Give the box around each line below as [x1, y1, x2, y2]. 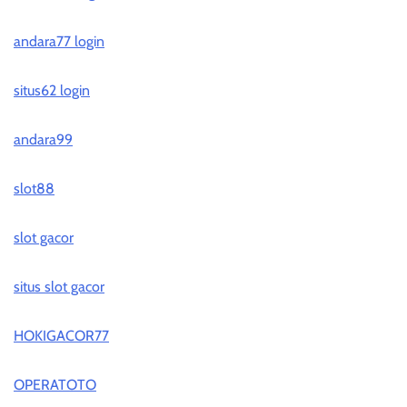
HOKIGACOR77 [14, 327, 109, 345]
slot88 [14, 180, 55, 198]
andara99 [14, 131, 73, 149]
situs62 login [14, 82, 90, 100]
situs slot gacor [14, 278, 104, 296]
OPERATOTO [14, 376, 96, 394]
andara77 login [14, 33, 104, 51]
